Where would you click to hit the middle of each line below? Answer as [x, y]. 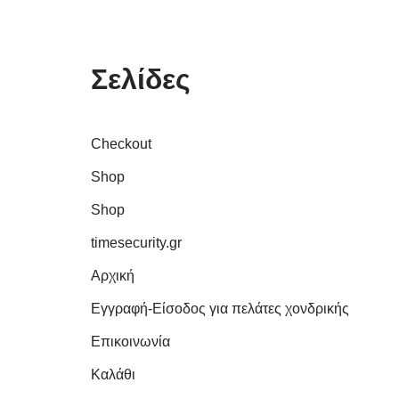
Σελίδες [141, 79]
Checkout [121, 144]
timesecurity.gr [136, 243]
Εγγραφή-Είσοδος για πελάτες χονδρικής [220, 309]
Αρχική [113, 276]
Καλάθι [113, 375]
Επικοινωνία [130, 342]
